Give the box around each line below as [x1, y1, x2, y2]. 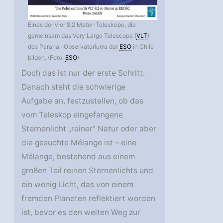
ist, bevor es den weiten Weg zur [21, 208, 141, 218]
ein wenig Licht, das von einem [21, 180, 134, 190]
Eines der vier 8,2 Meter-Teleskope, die [28, 21, 136, 29]
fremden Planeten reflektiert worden [21, 194, 156, 204]
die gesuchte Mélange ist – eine [21, 138, 137, 148]
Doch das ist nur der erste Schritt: [21, 68, 145, 78]
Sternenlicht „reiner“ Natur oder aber [21, 124, 157, 134]
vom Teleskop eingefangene [21, 110, 123, 120]
